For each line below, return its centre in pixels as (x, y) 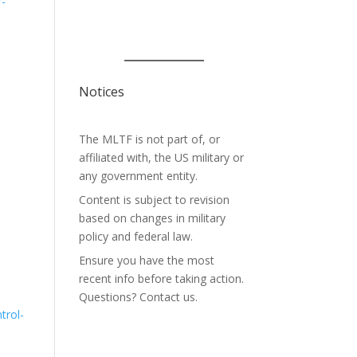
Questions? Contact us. (138, 297)
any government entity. (138, 176)
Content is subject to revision (154, 200)
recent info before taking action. (161, 279)
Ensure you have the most (146, 260)
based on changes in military (152, 218)
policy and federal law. (135, 236)
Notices (101, 92)
